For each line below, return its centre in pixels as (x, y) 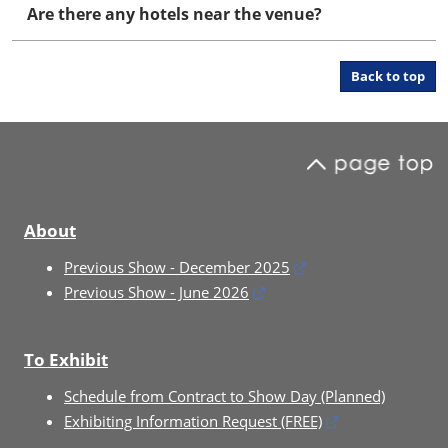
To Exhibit (66, 359)
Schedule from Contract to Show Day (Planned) (224, 396)
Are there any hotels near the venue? (174, 14)
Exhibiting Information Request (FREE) (193, 421)
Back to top (388, 76)
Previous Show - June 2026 (156, 292)
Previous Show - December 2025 (177, 267)
